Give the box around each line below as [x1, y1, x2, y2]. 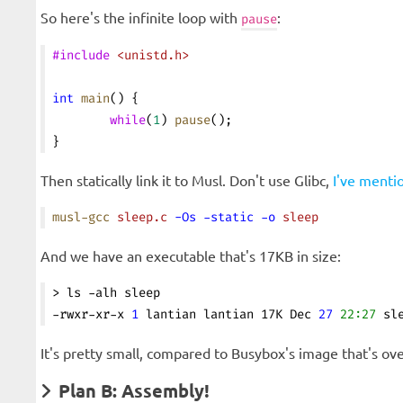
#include [52, 47, 110, 64]
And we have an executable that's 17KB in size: [40, 246, 341, 264]
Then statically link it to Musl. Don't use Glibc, [40, 171, 333, 189]
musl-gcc [52, 209, 110, 226]
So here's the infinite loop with [40, 8, 241, 26]
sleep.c [110, 209, 167, 226]
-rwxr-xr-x [52, 306, 131, 323]
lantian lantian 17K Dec [139, 306, 318, 323]
